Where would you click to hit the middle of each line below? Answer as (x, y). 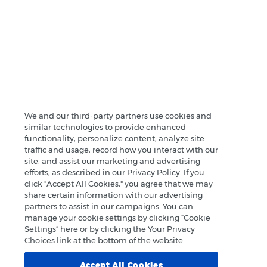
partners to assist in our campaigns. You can (109, 206)
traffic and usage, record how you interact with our (121, 149)
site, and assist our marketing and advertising (112, 161)
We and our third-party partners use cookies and (118, 115)
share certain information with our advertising (114, 195)
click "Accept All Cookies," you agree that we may (119, 183)
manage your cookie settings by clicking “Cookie (117, 217)
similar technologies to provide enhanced (105, 127)
